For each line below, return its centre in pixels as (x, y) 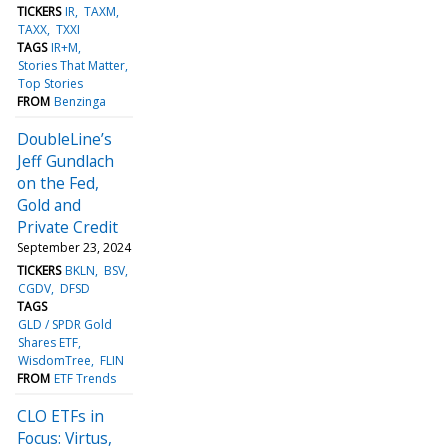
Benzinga (80, 101)
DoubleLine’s (64, 138)
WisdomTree (55, 360)
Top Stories (51, 83)
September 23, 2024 (74, 247)
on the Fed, (58, 182)
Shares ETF (48, 342)
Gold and (49, 204)
